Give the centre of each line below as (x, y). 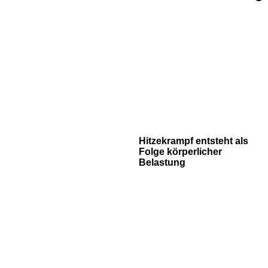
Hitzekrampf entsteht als (194, 141)
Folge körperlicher (180, 152)
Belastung (162, 162)
